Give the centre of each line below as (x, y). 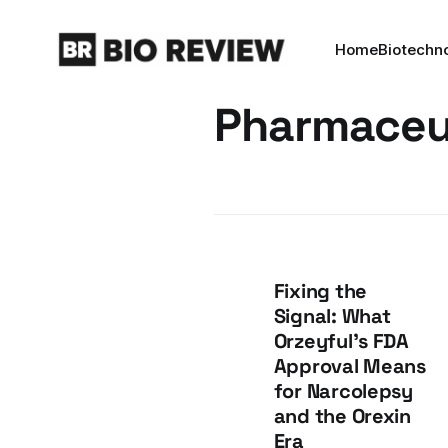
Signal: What (332, 316)
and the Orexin (342, 416)
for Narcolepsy (343, 391)
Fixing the (320, 291)
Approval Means (349, 366)
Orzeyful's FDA (341, 341)
